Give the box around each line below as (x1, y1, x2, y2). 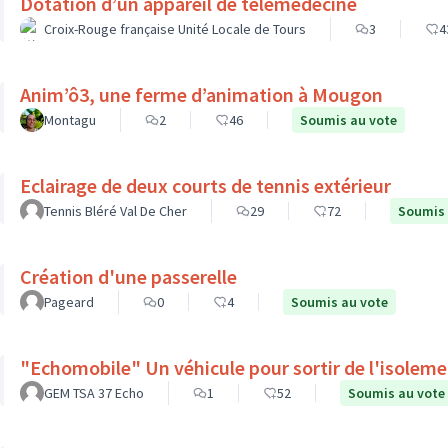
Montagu (44, 111, 96, 129)
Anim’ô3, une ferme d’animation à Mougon (20, 82, 383, 107)
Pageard (44, 293, 94, 311)
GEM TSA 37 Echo (44, 384, 144, 402)
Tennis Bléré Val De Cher (44, 202, 187, 220)
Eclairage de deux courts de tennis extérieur (20, 173, 391, 198)
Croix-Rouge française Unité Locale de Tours (44, 20, 306, 38)
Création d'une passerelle (20, 264, 237, 289)
